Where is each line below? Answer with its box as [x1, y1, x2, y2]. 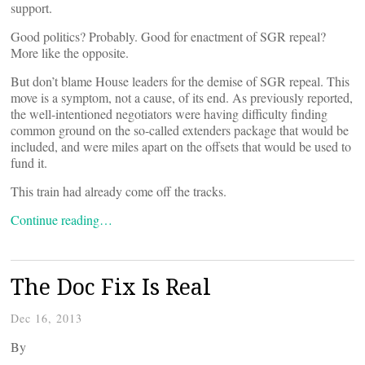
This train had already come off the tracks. [11, 182, 226, 200]
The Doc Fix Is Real [11, 271, 211, 301]
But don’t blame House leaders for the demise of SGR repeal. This [11, 73, 350, 90]
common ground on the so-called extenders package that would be [11, 121, 349, 139]
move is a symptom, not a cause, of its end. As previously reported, [11, 89, 353, 106]
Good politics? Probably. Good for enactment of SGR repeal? [11, 28, 326, 45]
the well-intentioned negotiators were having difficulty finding [11, 105, 328, 122]
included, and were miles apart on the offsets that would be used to [11, 138, 351, 155]
